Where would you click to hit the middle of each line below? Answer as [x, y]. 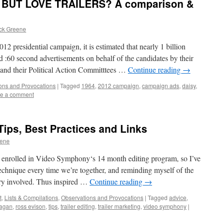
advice [178, 197]
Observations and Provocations [102, 197]
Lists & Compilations [31, 197]
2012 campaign [118, 85]
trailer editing [78, 206]
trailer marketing [119, 206]
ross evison [31, 206]
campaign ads [161, 85]
